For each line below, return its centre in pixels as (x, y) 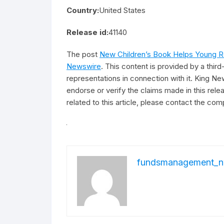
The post (83, 54)
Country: (83, 10)
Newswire (84, 66)
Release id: (87, 32)
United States (122, 10)
